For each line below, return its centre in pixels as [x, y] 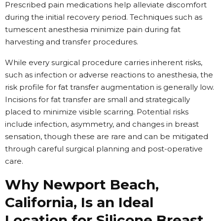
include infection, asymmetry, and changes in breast [102, 124]
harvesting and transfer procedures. [72, 41]
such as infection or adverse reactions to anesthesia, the [109, 74]
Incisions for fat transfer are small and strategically [97, 99]
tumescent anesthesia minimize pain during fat [93, 29]
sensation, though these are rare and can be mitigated [107, 136]
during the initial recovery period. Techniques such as [104, 17]
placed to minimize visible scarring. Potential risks [97, 111]
